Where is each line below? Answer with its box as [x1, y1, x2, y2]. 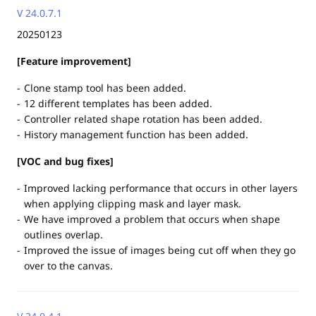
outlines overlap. [24, 228, 103, 241]
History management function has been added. [24, 128, 248, 141]
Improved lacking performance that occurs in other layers [24, 181, 298, 195]
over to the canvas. [24, 259, 113, 272]
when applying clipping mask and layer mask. [24, 197, 241, 210]
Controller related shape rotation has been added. [24, 112, 262, 126]
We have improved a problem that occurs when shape [24, 212, 280, 226]
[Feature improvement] [17, 54, 131, 68]
